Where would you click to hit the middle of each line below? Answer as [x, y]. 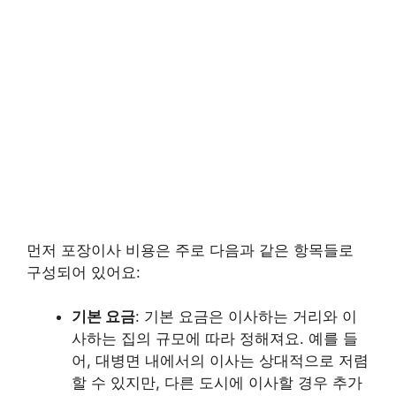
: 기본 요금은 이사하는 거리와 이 [246, 316]
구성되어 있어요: [84, 272]
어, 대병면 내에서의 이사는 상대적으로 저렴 [220, 361]
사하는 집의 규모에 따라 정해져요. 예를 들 [215, 339]
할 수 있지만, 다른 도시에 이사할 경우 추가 [217, 383]
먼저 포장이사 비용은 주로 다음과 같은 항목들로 [190, 250]
